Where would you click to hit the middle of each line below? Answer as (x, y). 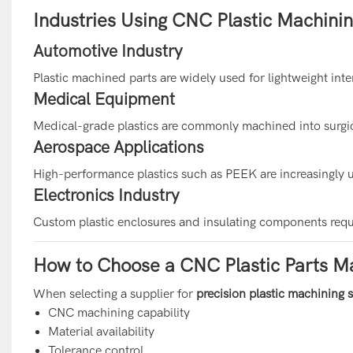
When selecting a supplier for (114, 294)
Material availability (102, 331)
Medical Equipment (104, 99)
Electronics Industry (106, 195)
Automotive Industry (108, 51)
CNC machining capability (119, 312)
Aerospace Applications (118, 147)
